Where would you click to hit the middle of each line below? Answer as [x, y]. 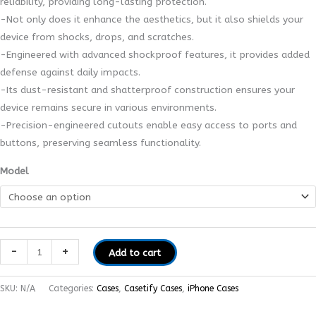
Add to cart [135, 253]
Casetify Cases [153, 289]
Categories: [73, 289]
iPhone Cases [213, 289]
